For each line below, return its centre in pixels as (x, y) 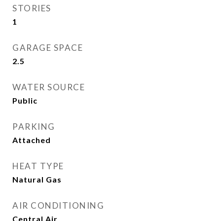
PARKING (34, 127)
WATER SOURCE (49, 87)
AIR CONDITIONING (58, 205)
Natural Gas (37, 179)
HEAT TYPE (38, 166)
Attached (32, 140)
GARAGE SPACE (48, 48)
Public (25, 100)
